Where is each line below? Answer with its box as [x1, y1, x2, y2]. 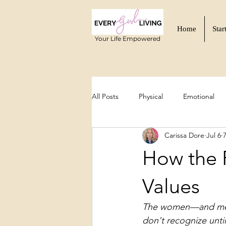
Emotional [183, 92, 214, 101]
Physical [139, 92, 163, 101]
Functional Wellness [112, 132, 175, 142]
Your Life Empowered [94, 35, 160, 42]
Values [142, 174, 200, 198]
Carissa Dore [164, 131, 204, 140]
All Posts [92, 92, 119, 101]
